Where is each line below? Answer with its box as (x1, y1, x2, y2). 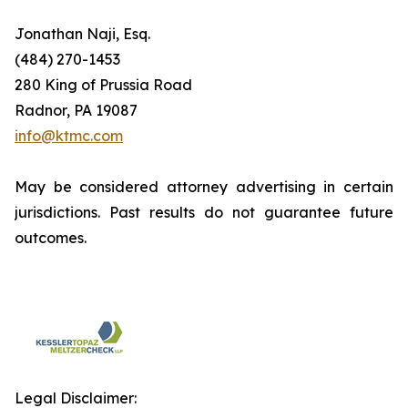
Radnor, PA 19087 (15, 101, 138, 119)
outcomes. (15, 229, 87, 247)
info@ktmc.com (15, 127, 123, 145)
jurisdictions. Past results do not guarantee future (15, 203, 393, 221)
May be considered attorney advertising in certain (15, 178, 393, 196)
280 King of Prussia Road (15, 76, 192, 94)
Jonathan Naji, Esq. (15, 25, 150, 43)
